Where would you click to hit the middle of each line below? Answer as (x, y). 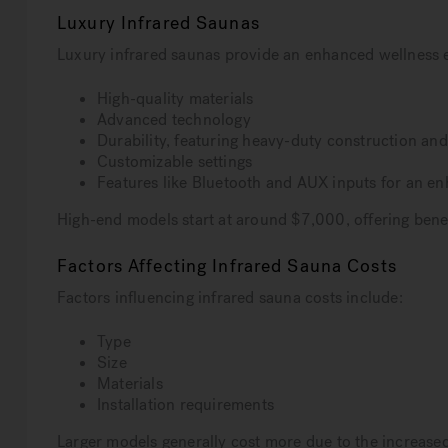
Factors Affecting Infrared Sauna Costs (227, 266)
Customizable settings (175, 162)
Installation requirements (185, 405)
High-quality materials (175, 99)
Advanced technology (174, 120)
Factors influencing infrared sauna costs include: (230, 298)
